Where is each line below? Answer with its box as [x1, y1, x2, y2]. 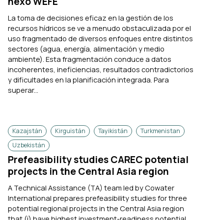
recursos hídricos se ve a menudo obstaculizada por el [8, 23, 191, 33]
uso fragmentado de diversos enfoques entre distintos [8, 33, 193, 43]
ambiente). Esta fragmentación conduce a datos [8, 54, 171, 64]
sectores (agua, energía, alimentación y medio [8, 43, 165, 54]
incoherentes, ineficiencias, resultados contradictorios [8, 64, 193, 74]
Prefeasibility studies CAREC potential [8, 153, 189, 166]
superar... [8, 84, 38, 95]
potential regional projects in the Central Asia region [8, 203, 184, 213]
